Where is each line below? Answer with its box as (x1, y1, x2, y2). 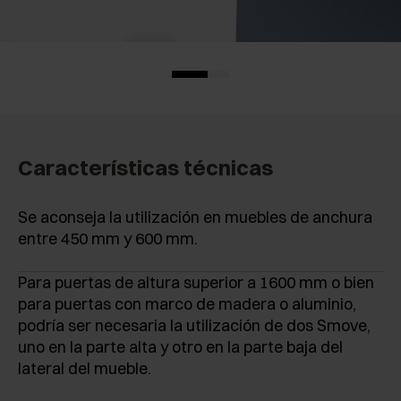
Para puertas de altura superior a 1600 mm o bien (18, 272, 374, 293)
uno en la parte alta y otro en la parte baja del (18, 337, 343, 357)
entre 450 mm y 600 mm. (18, 228, 198, 249)
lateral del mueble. (18, 358, 151, 379)
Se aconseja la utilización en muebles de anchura (18, 207, 372, 227)
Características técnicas (18, 154, 273, 181)
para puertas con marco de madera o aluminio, (18, 294, 356, 314)
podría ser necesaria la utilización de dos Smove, (18, 315, 371, 336)
